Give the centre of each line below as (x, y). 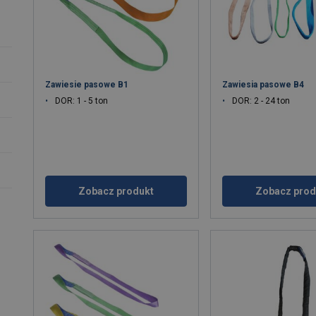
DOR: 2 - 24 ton (261, 101)
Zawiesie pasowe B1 (87, 85)
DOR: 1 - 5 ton (82, 101)
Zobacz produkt (116, 192)
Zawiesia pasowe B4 (263, 85)
